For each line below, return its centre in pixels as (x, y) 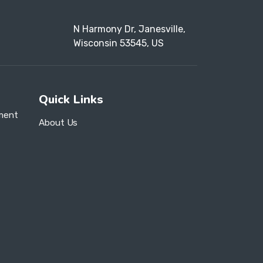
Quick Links (71, 100)
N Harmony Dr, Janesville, (129, 29)
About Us (58, 122)
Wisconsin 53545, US (118, 43)
